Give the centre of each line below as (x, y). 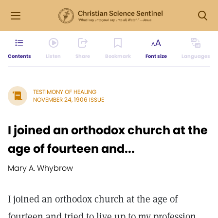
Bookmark (118, 56)
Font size (156, 56)
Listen (54, 56)
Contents (19, 56)
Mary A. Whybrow (40, 168)
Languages (196, 56)
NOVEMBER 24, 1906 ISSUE (69, 100)
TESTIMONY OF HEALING (65, 92)
